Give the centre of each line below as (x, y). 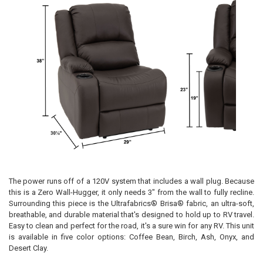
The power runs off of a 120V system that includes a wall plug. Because (131, 181)
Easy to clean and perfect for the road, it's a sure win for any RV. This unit (131, 225)
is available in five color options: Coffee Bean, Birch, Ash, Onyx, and (131, 237)
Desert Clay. (28, 248)
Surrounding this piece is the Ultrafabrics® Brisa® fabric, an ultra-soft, (131, 203)
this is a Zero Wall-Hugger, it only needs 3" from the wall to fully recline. (131, 192)
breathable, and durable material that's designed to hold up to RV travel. (131, 214)
